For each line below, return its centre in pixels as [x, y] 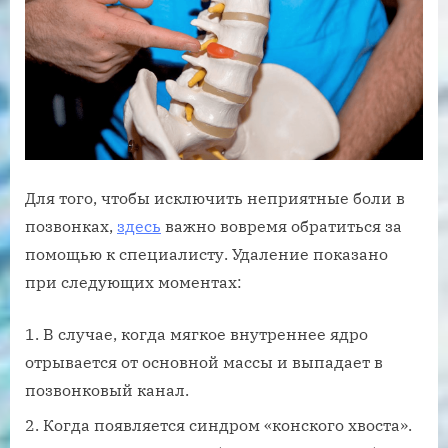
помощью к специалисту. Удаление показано [206, 254]
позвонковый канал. [107, 390]
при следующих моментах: [133, 282]
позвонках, [71, 226]
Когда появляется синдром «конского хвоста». [227, 424]
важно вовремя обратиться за [281, 226]
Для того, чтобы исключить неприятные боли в [215, 198]
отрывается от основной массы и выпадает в [204, 362]
